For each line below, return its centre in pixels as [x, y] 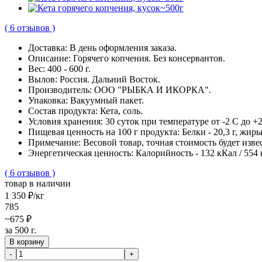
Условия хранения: [67, 121]
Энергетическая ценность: [82, 153]
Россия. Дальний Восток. [110, 79]
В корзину [27, 242]
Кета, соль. [121, 111]
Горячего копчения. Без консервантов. [149, 58]
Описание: [51, 58]
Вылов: [44, 79]
